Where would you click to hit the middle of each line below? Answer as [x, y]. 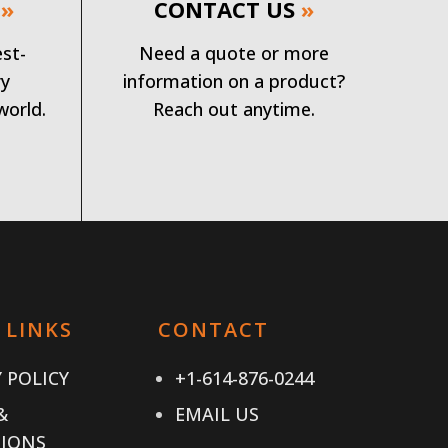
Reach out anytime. [234, 109]
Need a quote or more [234, 53]
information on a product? [234, 81]
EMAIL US [216, 414]
